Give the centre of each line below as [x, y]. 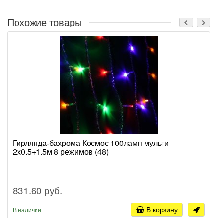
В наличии [27, 210]
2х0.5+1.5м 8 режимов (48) [61, 151]
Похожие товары [45, 22]
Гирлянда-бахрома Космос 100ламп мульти [91, 143]
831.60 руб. [37, 190]
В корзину [162, 209]
